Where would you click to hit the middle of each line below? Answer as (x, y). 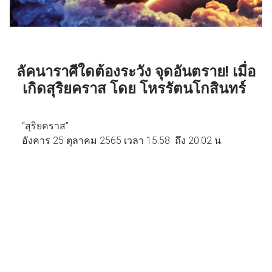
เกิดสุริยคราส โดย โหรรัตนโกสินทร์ (136, 89)
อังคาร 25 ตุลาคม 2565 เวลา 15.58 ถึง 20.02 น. (124, 141)
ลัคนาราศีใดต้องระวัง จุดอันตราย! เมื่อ (136, 72)
